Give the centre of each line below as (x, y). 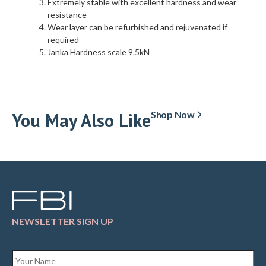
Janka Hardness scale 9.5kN (99, 52)
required (63, 40)
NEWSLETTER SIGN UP (63, 221)
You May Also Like (81, 121)
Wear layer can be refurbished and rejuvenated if (137, 27)
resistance (67, 15)
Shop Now (173, 115)
